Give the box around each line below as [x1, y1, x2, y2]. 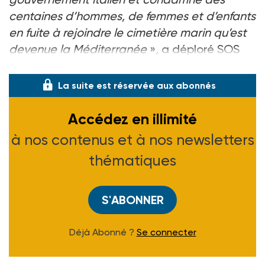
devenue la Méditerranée [9, 41, 147, 56]
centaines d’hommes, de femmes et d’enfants [9, 8, 256, 23]
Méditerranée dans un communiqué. [9, 58, 203, 73]
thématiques [89, 151, 176, 169]
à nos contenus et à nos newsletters [11, 131, 254, 148]
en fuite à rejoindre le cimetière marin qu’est [9, 25, 247, 40]
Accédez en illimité [68, 109, 197, 128]
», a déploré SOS [147, 41, 240, 56]
